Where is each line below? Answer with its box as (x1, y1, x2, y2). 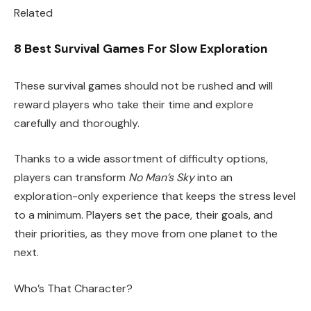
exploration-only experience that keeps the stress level (14, 189, 296, 204)
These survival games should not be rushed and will (14, 78, 273, 93)
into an (194, 170, 233, 185)
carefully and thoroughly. (14, 115, 140, 131)
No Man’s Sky (128, 170, 194, 185)
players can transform (14, 170, 128, 185)
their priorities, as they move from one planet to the (14, 226, 278, 242)
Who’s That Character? (14, 280, 133, 296)
